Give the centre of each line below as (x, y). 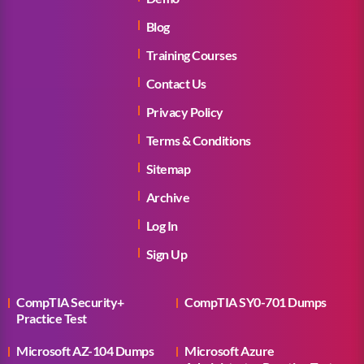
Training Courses (191, 55)
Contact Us (176, 83)
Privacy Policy (184, 112)
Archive (167, 197)
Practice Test (52, 318)
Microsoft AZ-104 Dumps (85, 351)
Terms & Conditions (198, 140)
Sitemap (168, 169)
